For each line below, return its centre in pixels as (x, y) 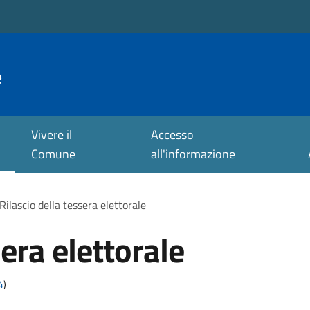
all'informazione (193, 154)
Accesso (173, 135)
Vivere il (52, 135)
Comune (53, 154)
